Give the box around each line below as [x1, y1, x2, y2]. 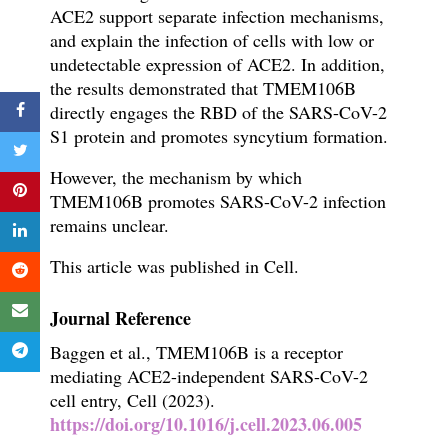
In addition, [300, 52, 385, 77]
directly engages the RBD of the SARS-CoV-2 [49, 100, 387, 125]
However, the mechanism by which [49, 165, 302, 190]
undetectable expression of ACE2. [49, 52, 301, 77]
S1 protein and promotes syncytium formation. [49, 124, 388, 149]
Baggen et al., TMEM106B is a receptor [49, 340, 343, 365]
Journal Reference [49, 305, 191, 332]
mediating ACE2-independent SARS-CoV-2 [49, 364, 368, 389]
